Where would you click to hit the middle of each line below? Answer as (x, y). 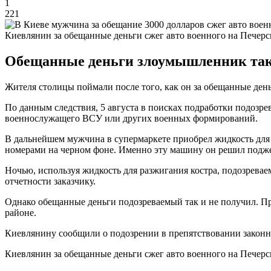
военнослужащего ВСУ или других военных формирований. (131, 118)
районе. (21, 212)
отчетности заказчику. (50, 181)
